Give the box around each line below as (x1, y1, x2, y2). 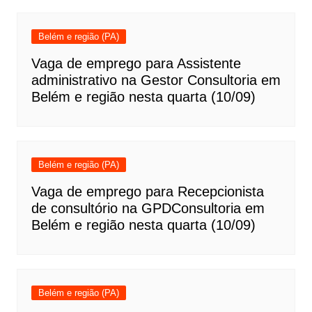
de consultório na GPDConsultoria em (31, 201, 265, 217)
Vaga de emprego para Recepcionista (31, 184, 264, 200)
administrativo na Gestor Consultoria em (31, 72, 281, 88)
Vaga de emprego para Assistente (31, 56, 241, 72)
